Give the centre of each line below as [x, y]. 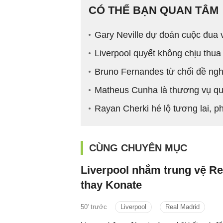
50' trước [94, 207]
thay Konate [111, 185]
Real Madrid [182, 207]
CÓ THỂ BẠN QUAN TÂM [154, 10]
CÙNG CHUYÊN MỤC [138, 148]
